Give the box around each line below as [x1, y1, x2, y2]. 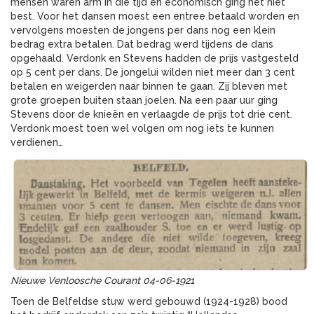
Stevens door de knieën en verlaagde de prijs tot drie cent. [11, 109, 292, 121]
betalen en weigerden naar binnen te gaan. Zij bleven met [11, 81, 287, 93]
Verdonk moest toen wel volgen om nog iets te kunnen [11, 123, 274, 135]
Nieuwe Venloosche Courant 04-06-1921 [11, 275, 194, 287]
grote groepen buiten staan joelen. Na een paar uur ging [11, 95, 278, 107]
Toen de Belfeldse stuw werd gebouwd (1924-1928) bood [11, 296, 287, 308]
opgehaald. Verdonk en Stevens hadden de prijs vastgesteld [11, 53, 299, 64]
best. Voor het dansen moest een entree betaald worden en [11, 11, 299, 22]
